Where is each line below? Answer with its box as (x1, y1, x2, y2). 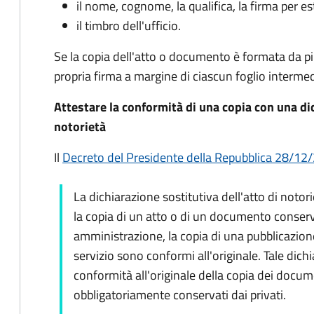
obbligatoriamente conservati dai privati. (74, 285, 286, 304)
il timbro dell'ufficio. (76, 16, 181, 35)
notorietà (54, 117, 106, 136)
